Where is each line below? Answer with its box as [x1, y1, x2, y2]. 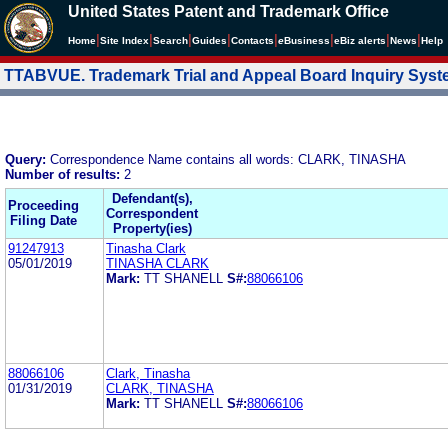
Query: [5, 151, 50, 167]
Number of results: [5, 166, 124, 182]
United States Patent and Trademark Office [68, 3, 389, 20]
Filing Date [10, 212, 77, 228]
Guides [192, 35, 227, 46]
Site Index [100, 35, 149, 46]
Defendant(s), [111, 190, 193, 206]
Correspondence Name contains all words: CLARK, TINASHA [50, 151, 406, 167]
